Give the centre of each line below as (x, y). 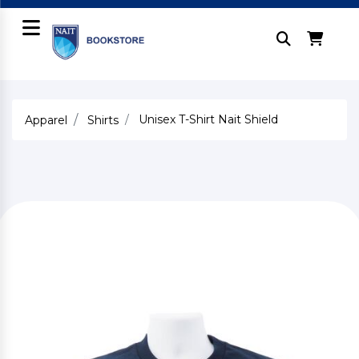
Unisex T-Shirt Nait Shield (207, 119)
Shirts (103, 120)
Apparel (46, 120)
